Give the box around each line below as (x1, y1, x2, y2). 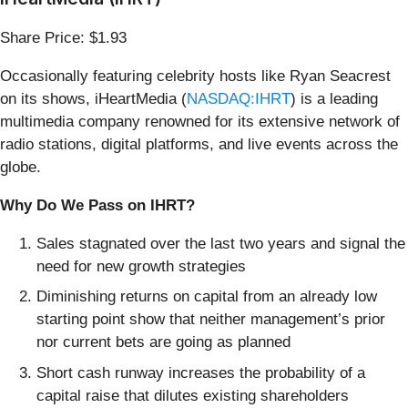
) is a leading (291, 89, 378, 107)
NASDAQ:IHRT (187, 89, 291, 107)
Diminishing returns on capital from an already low (36, 288, 377, 306)
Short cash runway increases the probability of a (36, 363, 365, 382)
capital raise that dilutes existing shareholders (36, 386, 349, 404)
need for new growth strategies (36, 257, 246, 275)
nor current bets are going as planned (36, 333, 291, 352)
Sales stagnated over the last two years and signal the (36, 234, 405, 252)
